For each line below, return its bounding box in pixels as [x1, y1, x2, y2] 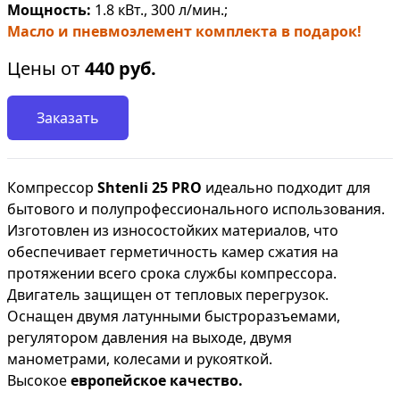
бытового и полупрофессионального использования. [7, 199, 385, 219]
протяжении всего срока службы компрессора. [7, 263, 337, 283]
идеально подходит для [205, 178, 371, 197]
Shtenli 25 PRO [97, 178, 205, 197]
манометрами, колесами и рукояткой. [7, 349, 272, 369]
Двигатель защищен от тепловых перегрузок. [7, 285, 329, 304]
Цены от [7, 56, 85, 80]
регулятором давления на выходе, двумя [7, 328, 292, 347]
